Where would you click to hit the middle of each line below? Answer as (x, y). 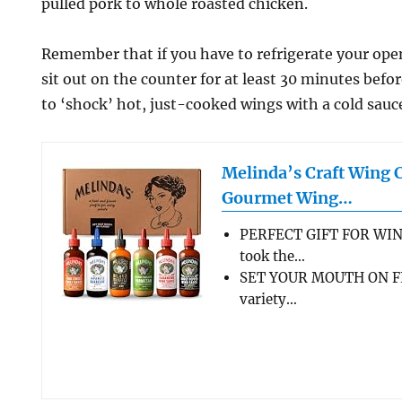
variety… (269, 299)
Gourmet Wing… (288, 198)
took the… (273, 256)
